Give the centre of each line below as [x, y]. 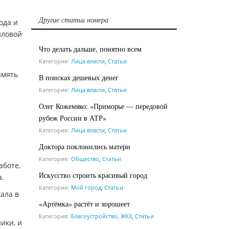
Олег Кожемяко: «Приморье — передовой [103, 106]
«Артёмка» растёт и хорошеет [84, 203]
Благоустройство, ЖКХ [101, 216]
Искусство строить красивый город [93, 175]
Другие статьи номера [74, 19]
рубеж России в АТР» [73, 118]
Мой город [86, 187]
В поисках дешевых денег [79, 77]
